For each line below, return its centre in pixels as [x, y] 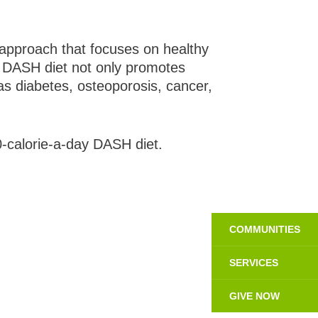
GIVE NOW [254, 296]
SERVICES [254, 262]
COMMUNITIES [265, 229]
